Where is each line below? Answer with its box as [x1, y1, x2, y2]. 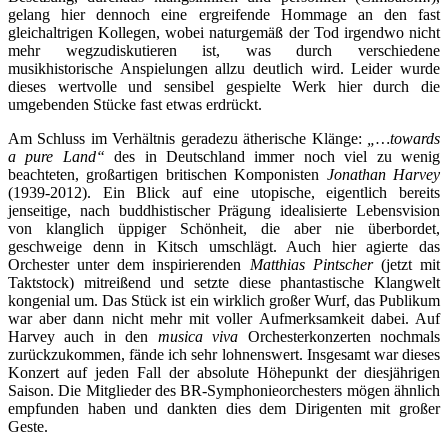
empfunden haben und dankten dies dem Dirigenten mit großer [8, 399, 440, 417]
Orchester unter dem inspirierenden [8, 255, 250, 273]
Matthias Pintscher [249, 255, 381, 273]
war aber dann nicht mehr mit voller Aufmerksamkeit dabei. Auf [8, 309, 440, 327]
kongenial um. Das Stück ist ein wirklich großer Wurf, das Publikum [8, 291, 440, 309]
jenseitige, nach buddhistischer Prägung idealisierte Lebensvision [8, 201, 440, 219]
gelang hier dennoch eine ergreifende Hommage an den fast [8, 5, 440, 23]
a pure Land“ [8, 147, 115, 165]
